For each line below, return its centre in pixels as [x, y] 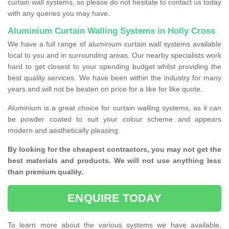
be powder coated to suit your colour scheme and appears [114, 119]
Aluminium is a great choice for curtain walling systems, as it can [114, 108]
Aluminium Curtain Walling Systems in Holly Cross [111, 31]
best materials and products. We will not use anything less [114, 161]
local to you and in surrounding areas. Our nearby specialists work [114, 55]
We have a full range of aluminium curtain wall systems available [114, 44]
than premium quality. [47, 172]
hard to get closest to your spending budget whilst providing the [114, 67]
